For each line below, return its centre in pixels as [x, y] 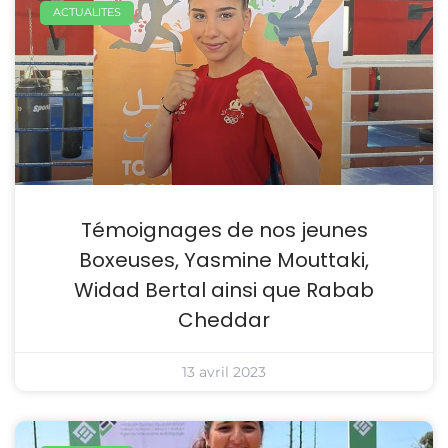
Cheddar [224, 319]
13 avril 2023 [224, 371]
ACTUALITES [87, 12]
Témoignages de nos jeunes [224, 229]
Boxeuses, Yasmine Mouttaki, [224, 259]
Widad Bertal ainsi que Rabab [224, 289]
